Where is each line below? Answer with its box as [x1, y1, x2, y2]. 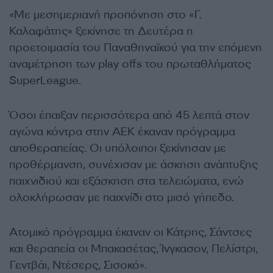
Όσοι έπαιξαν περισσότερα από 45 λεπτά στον [9, 108, 249, 122]
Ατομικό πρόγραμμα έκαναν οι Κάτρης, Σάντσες [9, 225, 252, 239]
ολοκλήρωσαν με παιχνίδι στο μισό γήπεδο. [9, 190, 234, 205]
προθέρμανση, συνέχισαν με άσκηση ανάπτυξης [9, 157, 258, 172]
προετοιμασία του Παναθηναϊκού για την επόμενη [9, 40, 262, 55]
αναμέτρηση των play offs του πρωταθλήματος [9, 57, 251, 71]
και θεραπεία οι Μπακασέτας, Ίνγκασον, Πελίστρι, [9, 241, 258, 256]
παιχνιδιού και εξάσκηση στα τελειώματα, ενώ [9, 174, 244, 188]
